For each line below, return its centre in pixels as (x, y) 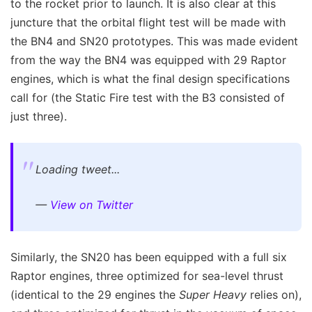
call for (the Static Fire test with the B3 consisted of (148, 98)
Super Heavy (213, 295)
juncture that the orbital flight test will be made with (148, 23)
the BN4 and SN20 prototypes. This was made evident (154, 41)
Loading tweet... (78, 170)
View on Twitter (92, 205)
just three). (39, 117)
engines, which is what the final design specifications (150, 79)
